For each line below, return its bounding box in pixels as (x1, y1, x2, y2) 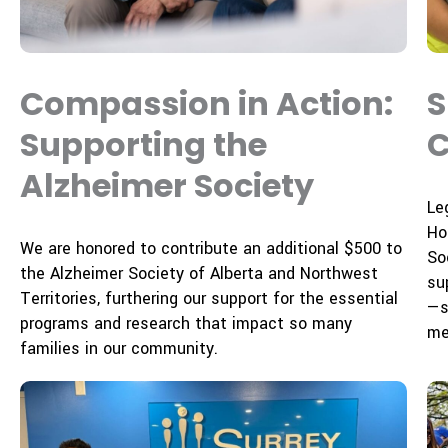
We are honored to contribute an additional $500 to (20, 236, 402, 260)
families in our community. (20, 336, 218, 360)
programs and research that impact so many (20, 311, 352, 335)
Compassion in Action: (20, 80, 393, 126)
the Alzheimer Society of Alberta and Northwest (20, 261, 378, 285)
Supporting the (20, 121, 267, 167)
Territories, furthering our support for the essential (20, 286, 398, 310)
